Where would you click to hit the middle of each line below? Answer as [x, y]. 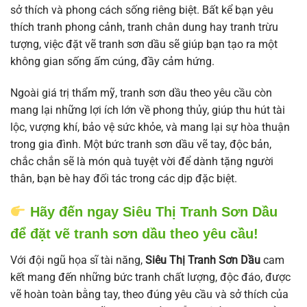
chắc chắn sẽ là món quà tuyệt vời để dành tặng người [142, 161]
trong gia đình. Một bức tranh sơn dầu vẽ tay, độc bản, [141, 144]
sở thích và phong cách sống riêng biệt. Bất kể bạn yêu [142, 10]
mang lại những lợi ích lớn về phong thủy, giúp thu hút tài [148, 110]
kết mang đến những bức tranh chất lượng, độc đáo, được [150, 278]
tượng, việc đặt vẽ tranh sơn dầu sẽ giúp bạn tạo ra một [144, 44]
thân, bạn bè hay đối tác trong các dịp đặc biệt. [124, 178]
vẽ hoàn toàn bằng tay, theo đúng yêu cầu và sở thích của [149, 295]
